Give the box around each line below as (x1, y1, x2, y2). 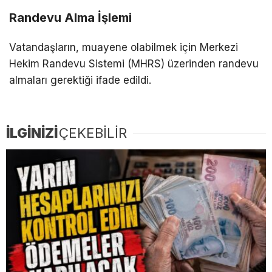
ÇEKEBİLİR (59, 124, 127, 141)
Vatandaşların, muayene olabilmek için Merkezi (9, 41, 238, 53)
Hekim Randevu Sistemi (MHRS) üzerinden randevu (9, 57, 259, 70)
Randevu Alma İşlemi (9, 10, 132, 25)
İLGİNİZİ (6, 124, 58, 141)
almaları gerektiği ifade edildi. (9, 73, 151, 86)
